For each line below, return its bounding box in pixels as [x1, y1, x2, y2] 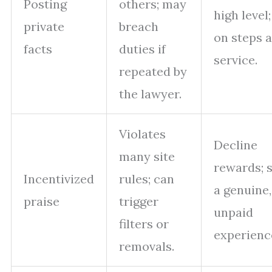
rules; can [119, 171, 174, 187]
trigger [119, 194, 158, 209]
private [24, 19, 64, 35]
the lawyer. [119, 86, 182, 102]
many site [119, 149, 175, 165]
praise [24, 194, 59, 209]
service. [214, 52, 257, 68]
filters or [119, 216, 169, 232]
